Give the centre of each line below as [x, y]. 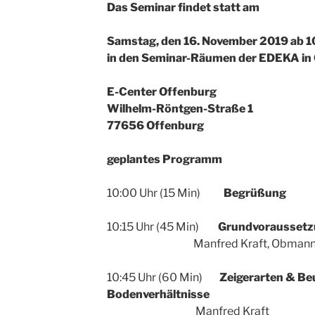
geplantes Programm [164, 160]
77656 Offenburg [157, 126]
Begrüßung [255, 193]
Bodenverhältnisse [158, 295]
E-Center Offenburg [161, 92]
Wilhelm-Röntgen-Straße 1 [180, 109]
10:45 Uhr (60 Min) [163, 278]
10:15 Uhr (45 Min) [162, 227]
